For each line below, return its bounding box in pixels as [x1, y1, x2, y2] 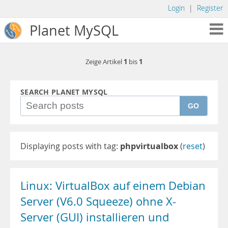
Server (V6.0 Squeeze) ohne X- [20, 194, 176, 209]
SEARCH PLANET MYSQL [20, 87, 108, 97]
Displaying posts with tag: [20, 140, 120, 152]
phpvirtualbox [120, 140, 178, 152]
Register [197, 4, 223, 13]
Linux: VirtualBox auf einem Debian [20, 178, 206, 193]
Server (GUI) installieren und [20, 210, 169, 225]
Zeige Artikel [85, 58, 124, 66]
